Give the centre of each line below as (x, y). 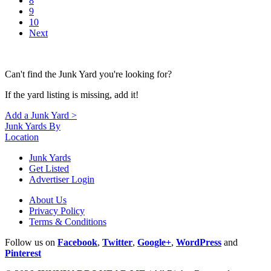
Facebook (77, 243)
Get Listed (49, 169)
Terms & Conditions (68, 222)
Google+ (154, 243)
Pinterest (23, 253)
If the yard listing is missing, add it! (72, 95)
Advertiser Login (62, 180)
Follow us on (31, 243)
